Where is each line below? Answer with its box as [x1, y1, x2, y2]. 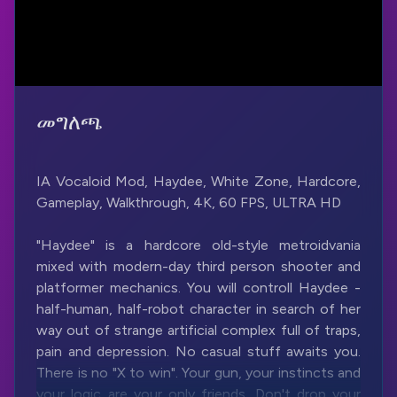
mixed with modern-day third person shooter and [36, 258, 361, 275]
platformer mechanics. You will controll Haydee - [36, 279, 361, 296]
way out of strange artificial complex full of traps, [36, 322, 361, 339]
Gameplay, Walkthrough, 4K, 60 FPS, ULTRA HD [36, 194, 341, 211]
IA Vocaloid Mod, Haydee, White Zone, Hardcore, [36, 173, 361, 190]
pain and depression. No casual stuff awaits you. [36, 343, 361, 360]
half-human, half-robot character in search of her [36, 300, 361, 317]
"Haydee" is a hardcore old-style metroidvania [36, 237, 361, 253]
